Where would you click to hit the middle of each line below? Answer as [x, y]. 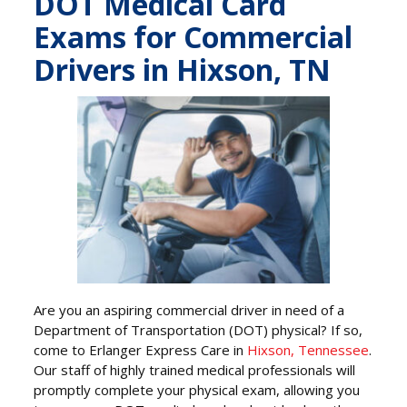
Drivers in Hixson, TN [183, 70]
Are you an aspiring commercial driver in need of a [189, 310]
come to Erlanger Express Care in [141, 350]
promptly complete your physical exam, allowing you [197, 390]
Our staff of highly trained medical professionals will [195, 370]
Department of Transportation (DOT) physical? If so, [199, 330]
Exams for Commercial [194, 37]
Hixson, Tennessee [308, 350]
